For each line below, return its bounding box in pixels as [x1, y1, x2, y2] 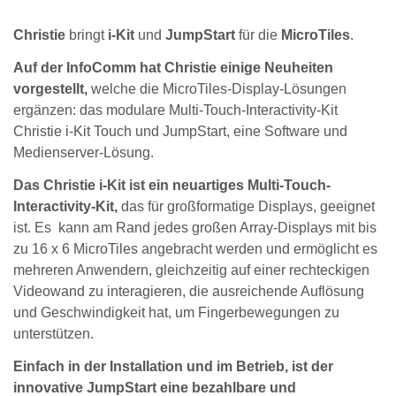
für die [235, 27, 281, 43]
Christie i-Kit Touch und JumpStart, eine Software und [13, 124, 347, 140]
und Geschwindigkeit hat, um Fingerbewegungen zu [13, 304, 339, 320]
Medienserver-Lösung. [13, 145, 154, 161]
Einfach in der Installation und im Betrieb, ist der [13, 358, 333, 374]
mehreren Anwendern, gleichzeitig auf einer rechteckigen [13, 262, 369, 278]
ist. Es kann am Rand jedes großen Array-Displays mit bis [13, 219, 377, 235]
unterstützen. [13, 325, 94, 341]
